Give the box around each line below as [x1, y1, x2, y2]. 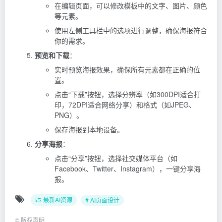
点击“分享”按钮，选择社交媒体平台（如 [55, 153, 177, 164]
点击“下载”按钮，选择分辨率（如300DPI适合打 [55, 89, 201, 100]
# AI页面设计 [85, 195, 119, 204]
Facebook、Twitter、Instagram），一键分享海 [55, 164, 201, 174]
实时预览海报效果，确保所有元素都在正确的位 [55, 64, 200, 75]
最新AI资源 [43, 195, 72, 204]
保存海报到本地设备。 [55, 124, 124, 135]
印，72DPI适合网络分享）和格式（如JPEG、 [55, 100, 196, 110]
